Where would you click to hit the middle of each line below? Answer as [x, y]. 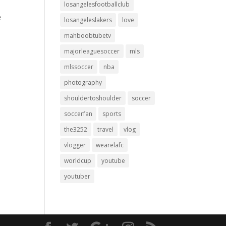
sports [112, 114]
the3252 [76, 129]
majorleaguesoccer [92, 51]
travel [106, 129]
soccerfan [78, 114]
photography [83, 82]
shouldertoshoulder [93, 98]
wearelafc [110, 145]
